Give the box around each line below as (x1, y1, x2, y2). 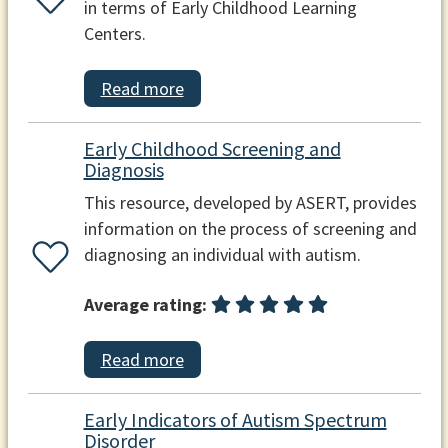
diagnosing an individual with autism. (83, 243, 361, 267)
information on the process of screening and (83, 217, 417, 241)
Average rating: (83, 292, 207, 316)
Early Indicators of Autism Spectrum (83, 406, 387, 432)
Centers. (83, 21, 146, 45)
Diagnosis (83, 157, 164, 183)
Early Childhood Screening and (83, 136, 341, 162)
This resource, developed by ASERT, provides (83, 191, 417, 215)
